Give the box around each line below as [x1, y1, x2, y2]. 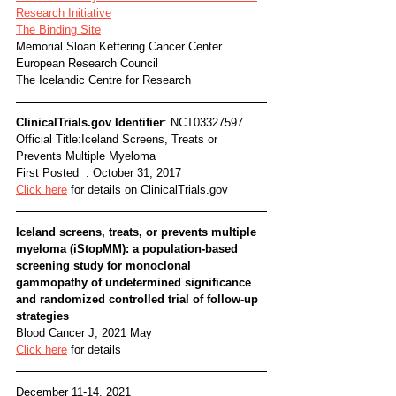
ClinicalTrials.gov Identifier [16, 116, 164, 129]
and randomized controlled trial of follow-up [16, 293, 262, 306]
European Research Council [16, 57, 158, 70]
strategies [16, 309, 76, 323]
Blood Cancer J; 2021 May [16, 326, 152, 339]
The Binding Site [16, 23, 101, 36]
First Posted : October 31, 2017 [16, 166, 181, 179]
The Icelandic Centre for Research [16, 73, 191, 87]
